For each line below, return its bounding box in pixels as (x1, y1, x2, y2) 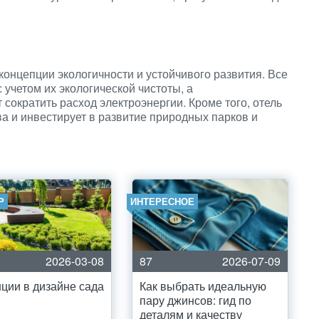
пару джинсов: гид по (140, 292, 251, 308)
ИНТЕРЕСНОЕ (130, 194, 194, 208)
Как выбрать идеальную (140, 278, 266, 294)
